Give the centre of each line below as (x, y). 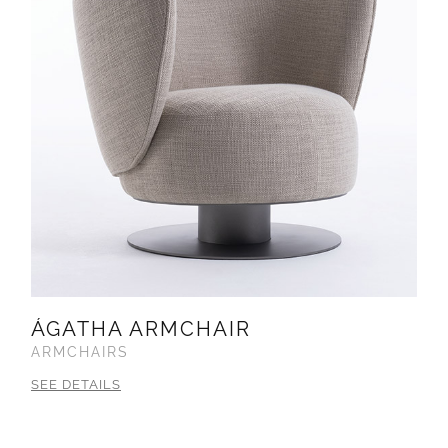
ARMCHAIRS (80, 352)
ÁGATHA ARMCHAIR (141, 329)
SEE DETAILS (76, 385)
